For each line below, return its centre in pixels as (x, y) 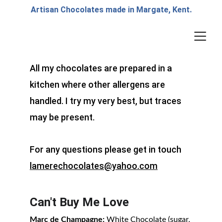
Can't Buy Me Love (79, 202)
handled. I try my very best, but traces (107, 101)
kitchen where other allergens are (98, 84)
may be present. (62, 117)
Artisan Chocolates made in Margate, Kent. (111, 10)
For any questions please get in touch (107, 149)
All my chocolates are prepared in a (102, 68)
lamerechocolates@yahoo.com (94, 166)
